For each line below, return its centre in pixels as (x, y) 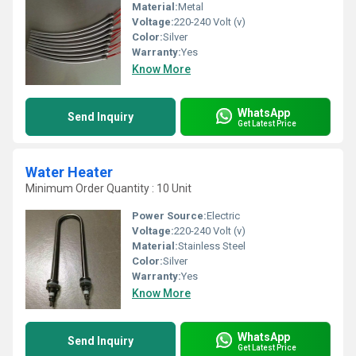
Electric (223, 216)
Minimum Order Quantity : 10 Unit (108, 188)
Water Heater (69, 172)
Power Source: (169, 216)
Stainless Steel (212, 246)
